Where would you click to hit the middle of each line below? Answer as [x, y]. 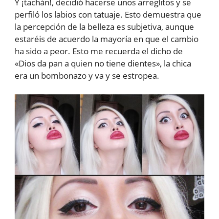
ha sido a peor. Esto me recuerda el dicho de [99, 51]
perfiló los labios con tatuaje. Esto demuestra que [108, 15]
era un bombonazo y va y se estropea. [87, 76]
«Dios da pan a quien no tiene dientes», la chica [103, 64]
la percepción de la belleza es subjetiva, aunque [104, 27]
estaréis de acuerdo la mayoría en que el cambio [107, 39]
